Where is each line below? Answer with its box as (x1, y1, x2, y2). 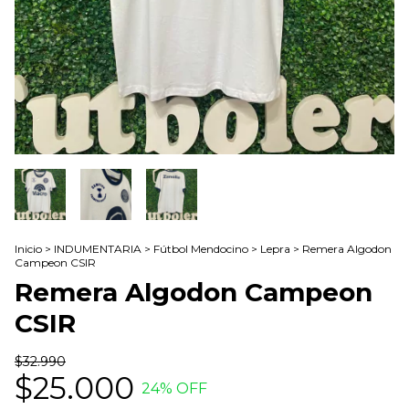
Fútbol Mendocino (153, 242, 248, 256)
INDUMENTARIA (54, 242, 142, 256)
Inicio (15, 242, 42, 256)
